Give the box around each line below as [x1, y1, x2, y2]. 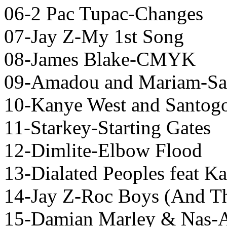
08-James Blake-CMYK [4, 48, 196, 70]
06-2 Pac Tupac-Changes [4, 3, 203, 25]
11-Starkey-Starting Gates [4, 117, 211, 139]
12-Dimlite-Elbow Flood [4, 139, 202, 162]
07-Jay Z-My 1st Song [4, 25, 184, 48]
